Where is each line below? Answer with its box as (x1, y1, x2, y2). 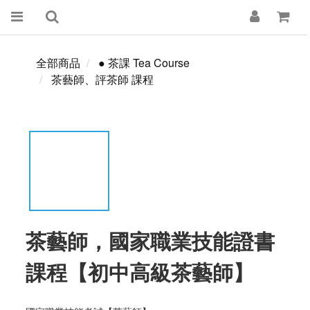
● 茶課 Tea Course (98, 55, 190, 71)
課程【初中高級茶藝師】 (26, 257, 254, 286)
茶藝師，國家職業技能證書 (26, 226, 275, 255)
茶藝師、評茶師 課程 (51, 71, 154, 87)
